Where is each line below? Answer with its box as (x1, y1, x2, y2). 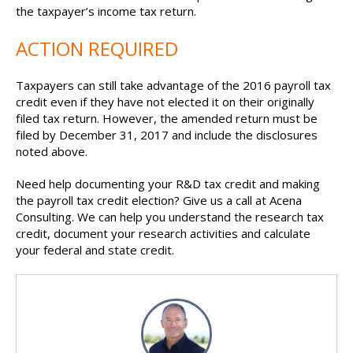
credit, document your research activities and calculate (16, 225, 310, 241)
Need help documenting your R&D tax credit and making (16, 176, 320, 191)
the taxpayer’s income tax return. (16, 3, 196, 19)
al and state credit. (73, 242, 174, 258)
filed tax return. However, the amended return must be (16, 110, 318, 126)
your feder (16, 242, 73, 258)
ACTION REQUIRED (16, 35, 178, 61)
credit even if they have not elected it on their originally (16, 94, 314, 110)
